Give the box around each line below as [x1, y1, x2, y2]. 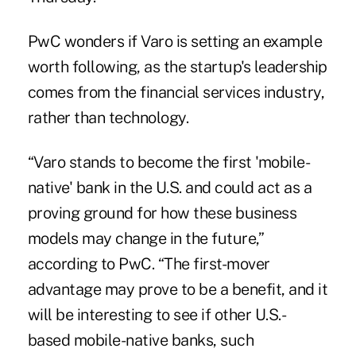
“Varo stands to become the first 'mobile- [27, 153, 311, 172]
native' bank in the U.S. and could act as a [27, 178, 312, 198]
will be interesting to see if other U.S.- [27, 305, 287, 325]
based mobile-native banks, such [27, 331, 254, 350]
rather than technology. [27, 108, 189, 128]
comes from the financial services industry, [27, 83, 325, 103]
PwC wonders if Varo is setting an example [27, 32, 323, 52]
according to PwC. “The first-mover [27, 254, 270, 274]
